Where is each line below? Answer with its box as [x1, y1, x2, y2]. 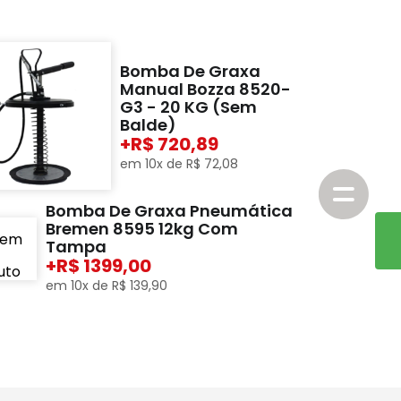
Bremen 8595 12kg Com [45, 218, 238, 241]
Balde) [120, 113, 177, 136]
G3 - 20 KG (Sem [120, 95, 258, 118]
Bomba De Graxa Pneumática [45, 200, 293, 223]
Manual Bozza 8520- [120, 77, 292, 100]
